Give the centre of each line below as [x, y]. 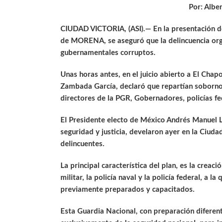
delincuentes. [83, 144]
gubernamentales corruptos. [108, 53]
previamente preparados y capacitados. [128, 190]
